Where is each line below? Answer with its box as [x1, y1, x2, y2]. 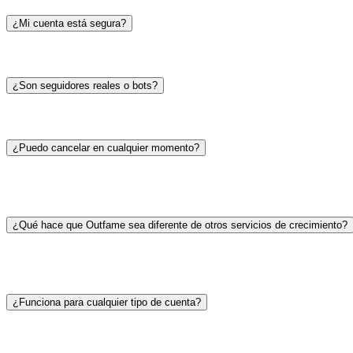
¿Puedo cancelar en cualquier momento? [13, 142, 199, 154]
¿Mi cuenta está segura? [13, 17, 126, 30]
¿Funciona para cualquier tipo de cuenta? [13, 296, 201, 309]
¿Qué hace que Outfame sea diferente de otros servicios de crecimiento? [13, 219, 347, 232]
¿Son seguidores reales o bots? [13, 80, 158, 92]
